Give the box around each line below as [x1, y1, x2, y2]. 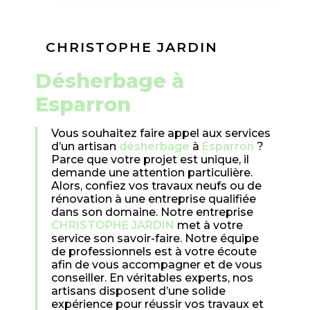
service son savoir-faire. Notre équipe [51, 232, 259, 246]
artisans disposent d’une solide [51, 284, 226, 298]
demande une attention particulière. [51, 166, 253, 180]
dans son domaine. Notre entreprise [51, 206, 253, 219]
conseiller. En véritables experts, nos [51, 271, 253, 285]
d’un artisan [51, 140, 119, 154]
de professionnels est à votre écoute [51, 245, 257, 259]
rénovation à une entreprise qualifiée [51, 192, 256, 206]
